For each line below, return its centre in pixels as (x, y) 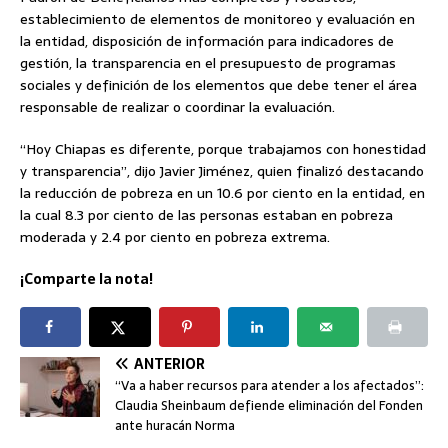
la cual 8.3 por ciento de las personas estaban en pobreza (206, 215)
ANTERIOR (169, 364)
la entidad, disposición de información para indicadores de (207, 41)
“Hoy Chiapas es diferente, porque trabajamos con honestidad (223, 149)
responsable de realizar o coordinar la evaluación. (177, 107)
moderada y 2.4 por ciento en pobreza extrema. (175, 237)
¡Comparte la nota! (86, 279)
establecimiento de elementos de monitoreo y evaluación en (217, 19)
